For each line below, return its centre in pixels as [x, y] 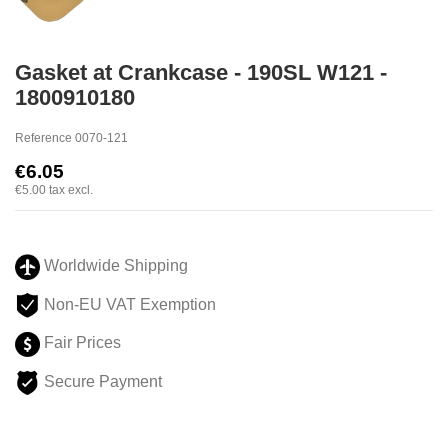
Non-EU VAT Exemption [130, 304]
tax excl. [71, 189]
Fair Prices [80, 343]
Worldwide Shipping [114, 266]
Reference [43, 137]
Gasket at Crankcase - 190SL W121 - [201, 73]
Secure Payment [101, 382]
